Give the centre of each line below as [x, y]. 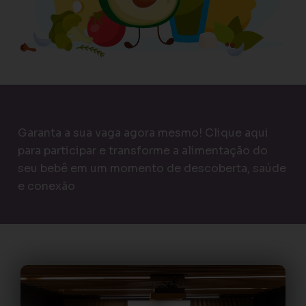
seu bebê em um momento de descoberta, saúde [152, 169]
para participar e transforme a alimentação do [143, 151]
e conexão [46, 186]
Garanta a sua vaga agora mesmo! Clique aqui [143, 133]
